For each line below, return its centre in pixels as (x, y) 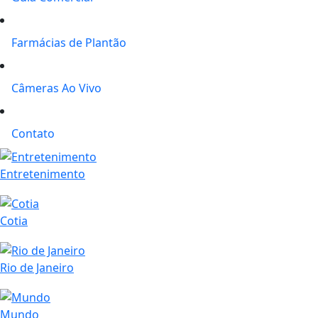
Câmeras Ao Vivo (56, 88)
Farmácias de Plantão (69, 42)
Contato (33, 133)
